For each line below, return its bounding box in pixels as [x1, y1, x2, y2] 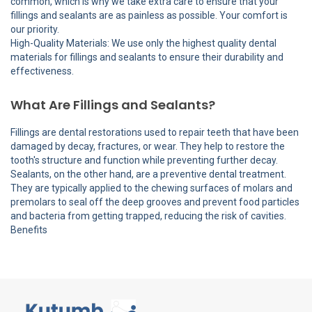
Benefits [10, 224, 47, 236]
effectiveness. [10, 65, 74, 77]
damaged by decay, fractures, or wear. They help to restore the [10, 141, 285, 153]
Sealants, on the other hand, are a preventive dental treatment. [10, 169, 286, 180]
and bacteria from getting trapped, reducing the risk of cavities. [10, 210, 286, 222]
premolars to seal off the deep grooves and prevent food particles [10, 196, 299, 208]
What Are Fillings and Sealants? [10, 96, 215, 114]
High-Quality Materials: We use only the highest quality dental [10, 38, 276, 49]
